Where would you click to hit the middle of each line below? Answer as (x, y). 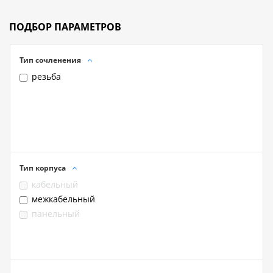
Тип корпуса (43, 168)
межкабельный (63, 199)
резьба (46, 76)
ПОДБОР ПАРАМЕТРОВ (65, 27)
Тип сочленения (50, 60)
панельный (56, 213)
